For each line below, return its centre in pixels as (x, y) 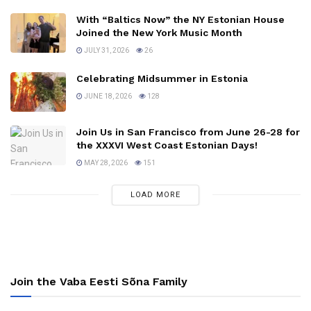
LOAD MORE (155, 194)
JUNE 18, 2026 (107, 96)
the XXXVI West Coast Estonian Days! (167, 145)
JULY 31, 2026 (106, 50)
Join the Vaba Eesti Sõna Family (99, 281)
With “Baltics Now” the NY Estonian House (180, 19)
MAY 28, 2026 (105, 162)
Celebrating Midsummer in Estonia (162, 78)
